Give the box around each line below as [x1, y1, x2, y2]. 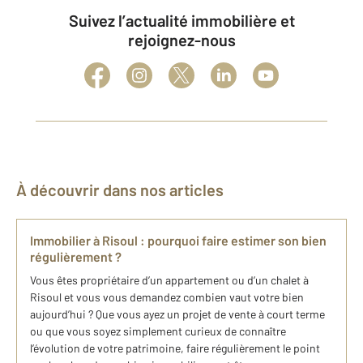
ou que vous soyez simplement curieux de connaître [30, 324, 286, 338]
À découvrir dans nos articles [27, 180, 224, 199]
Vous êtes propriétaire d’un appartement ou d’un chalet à [30, 273, 309, 287]
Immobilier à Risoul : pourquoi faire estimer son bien [30, 233, 327, 248]
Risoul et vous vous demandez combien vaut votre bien [30, 290, 304, 304]
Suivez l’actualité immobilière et [68, 11, 79, 30]
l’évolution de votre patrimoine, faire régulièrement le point [30, 341, 320, 355]
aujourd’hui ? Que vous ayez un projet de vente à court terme [30, 307, 325, 321]
